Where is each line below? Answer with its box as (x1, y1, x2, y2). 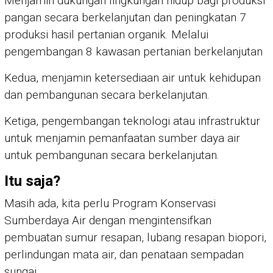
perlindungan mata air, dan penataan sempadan (4, 247, 244, 261)
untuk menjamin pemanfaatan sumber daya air (4, 130, 240, 145)
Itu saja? (4, 172, 60, 190)
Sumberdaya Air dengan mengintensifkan (4, 213, 211, 227)
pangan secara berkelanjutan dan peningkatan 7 (4, 10, 246, 24)
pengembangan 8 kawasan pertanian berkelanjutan (4, 44, 263, 58)
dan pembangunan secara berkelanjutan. (4, 87, 210, 102)
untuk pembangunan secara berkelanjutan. (4, 147, 219, 162)
